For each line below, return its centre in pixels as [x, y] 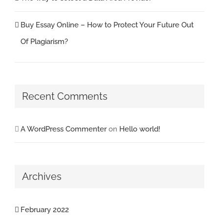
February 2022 [45, 209]
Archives [42, 177]
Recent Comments [65, 96]
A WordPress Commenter [64, 129]
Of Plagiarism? [44, 41]
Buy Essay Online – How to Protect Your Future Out [107, 25]
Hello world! [140, 129]
